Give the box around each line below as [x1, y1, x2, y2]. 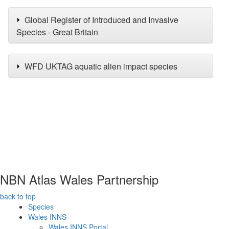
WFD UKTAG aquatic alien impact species [25, 60, 177, 72]
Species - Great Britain [16, 26, 98, 38]
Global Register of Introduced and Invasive [25, 14, 178, 26]
